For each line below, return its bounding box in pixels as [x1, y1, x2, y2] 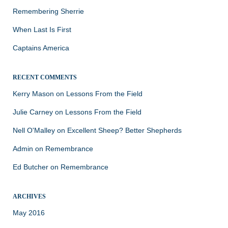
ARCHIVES [13, 192, 46, 200]
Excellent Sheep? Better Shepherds [67, 126, 182, 134]
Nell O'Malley [13, 126, 55, 134]
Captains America [13, 43, 69, 52]
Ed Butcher [13, 162, 48, 171]
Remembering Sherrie [13, 7, 84, 15]
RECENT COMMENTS [13, 73, 77, 81]
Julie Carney [13, 107, 53, 116]
